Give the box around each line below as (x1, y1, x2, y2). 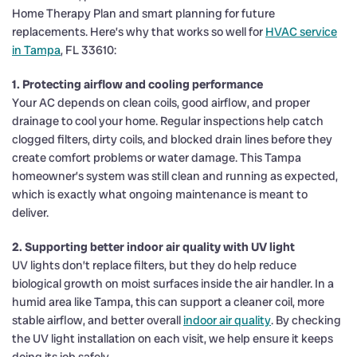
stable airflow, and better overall (12, 312, 183, 328)
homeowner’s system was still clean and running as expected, (12, 167, 338, 184)
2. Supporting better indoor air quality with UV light (12, 238, 295, 255)
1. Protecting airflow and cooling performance (12, 76, 263, 92)
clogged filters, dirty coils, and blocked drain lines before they (12, 131, 332, 147)
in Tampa (12, 41, 61, 58)
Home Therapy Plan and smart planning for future (12, 5, 275, 22)
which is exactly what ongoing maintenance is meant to (12, 186, 308, 202)
